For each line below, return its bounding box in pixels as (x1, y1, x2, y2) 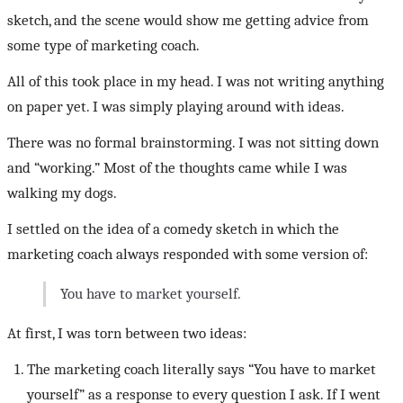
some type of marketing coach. (7, 37, 200, 55)
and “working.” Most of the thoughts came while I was (7, 159, 347, 177)
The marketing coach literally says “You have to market (27, 361, 377, 379)
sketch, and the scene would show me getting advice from (7, 12, 369, 30)
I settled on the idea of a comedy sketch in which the (7, 220, 339, 238)
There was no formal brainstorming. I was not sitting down (7, 134, 379, 152)
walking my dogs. (7, 184, 117, 202)
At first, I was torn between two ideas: (7, 325, 246, 343)
